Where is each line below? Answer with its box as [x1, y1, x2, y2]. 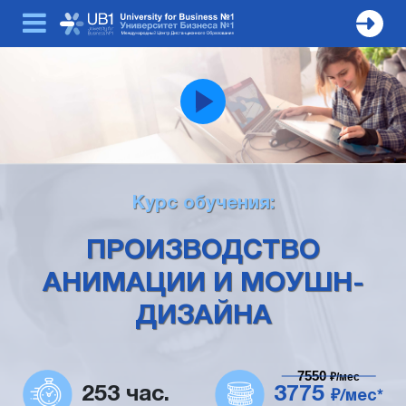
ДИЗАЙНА [134, 304, 272, 329]
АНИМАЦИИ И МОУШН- [42, 272, 364, 296]
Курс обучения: [131, 196, 275, 212]
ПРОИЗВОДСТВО [86, 239, 320, 264]
